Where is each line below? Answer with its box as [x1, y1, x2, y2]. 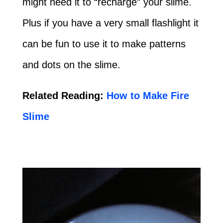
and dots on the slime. [22, 59, 120, 70]
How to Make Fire [103, 90, 189, 101]
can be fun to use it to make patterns [22, 38, 186, 49]
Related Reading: [22, 90, 104, 101]
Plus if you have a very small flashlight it [22, 17, 199, 28]
